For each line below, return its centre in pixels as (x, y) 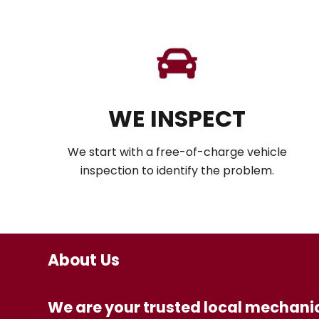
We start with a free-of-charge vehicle (177, 152)
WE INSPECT (177, 119)
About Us (84, 260)
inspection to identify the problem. (177, 171)
